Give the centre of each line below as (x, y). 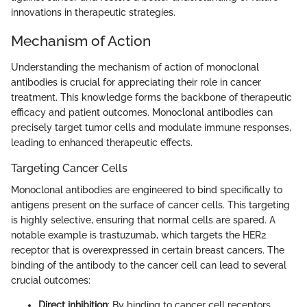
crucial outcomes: (51, 281)
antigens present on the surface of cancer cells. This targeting (150, 205)
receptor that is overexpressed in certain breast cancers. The (148, 250)
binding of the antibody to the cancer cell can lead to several (149, 266)
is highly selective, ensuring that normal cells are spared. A (143, 220)
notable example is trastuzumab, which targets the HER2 (138, 235)
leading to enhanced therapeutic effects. (102, 142)
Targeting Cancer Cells (69, 168)
